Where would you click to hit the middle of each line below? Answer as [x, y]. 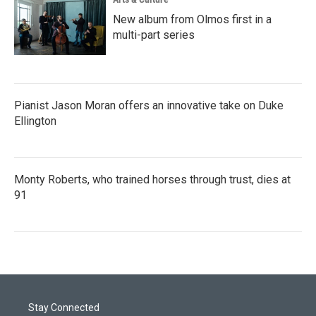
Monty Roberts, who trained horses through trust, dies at [152, 180]
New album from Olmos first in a [192, 19]
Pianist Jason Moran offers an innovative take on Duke [149, 105]
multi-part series [154, 35]
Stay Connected [64, 308]
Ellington [35, 121]
